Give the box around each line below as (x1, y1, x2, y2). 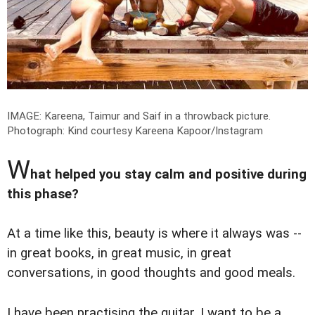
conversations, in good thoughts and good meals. (7, 265, 295, 281)
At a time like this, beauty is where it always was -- (7, 226, 302, 242)
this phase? (7, 186, 79, 202)
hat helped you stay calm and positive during (30, 167, 307, 183)
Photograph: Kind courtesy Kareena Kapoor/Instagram (7, 124, 263, 138)
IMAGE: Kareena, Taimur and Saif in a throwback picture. (7, 110, 271, 123)
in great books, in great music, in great (7, 245, 231, 262)
